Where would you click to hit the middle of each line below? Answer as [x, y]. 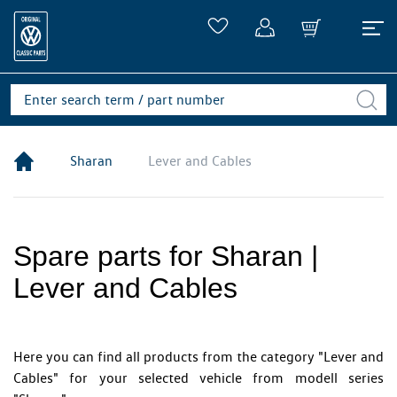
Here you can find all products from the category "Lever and [198, 357]
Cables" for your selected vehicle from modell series [198, 378]
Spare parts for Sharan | [166, 256]
